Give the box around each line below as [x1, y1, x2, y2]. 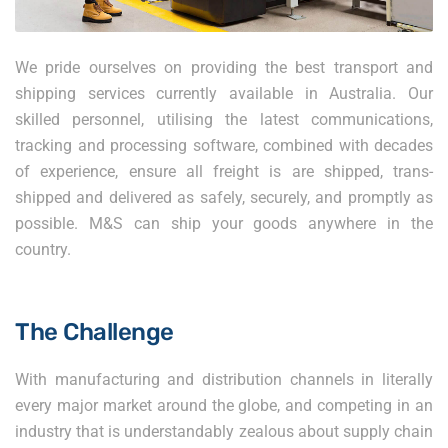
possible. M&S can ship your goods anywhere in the [15, 214, 433, 234]
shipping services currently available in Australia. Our [15, 84, 433, 104]
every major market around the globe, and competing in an [15, 396, 433, 416]
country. [15, 240, 71, 260]
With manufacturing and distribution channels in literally [15, 370, 433, 390]
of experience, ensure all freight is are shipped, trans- [15, 162, 433, 182]
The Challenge [15, 318, 174, 347]
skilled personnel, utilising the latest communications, [15, 110, 433, 130]
